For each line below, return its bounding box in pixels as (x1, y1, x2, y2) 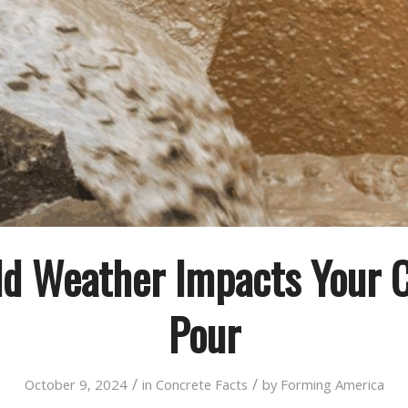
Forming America (280, 375, 384, 394)
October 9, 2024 (24, 375, 127, 394)
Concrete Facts (155, 375, 248, 394)
